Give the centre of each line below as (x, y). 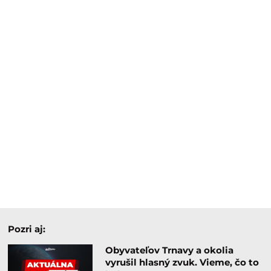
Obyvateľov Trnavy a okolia (169, 250)
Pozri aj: (27, 229)
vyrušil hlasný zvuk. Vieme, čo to (182, 262)
